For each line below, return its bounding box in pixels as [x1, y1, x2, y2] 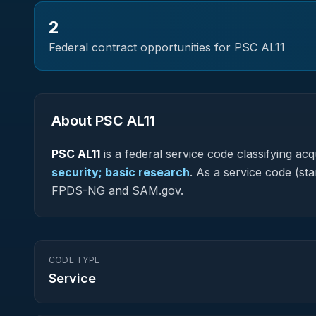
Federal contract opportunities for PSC [49, 40, 261, 54]
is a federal [100, 147, 166, 161]
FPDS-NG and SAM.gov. [51, 183, 183, 197]
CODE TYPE [49, 255, 100, 265]
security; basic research [51, 165, 190, 179]
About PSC [51, 112, 127, 129]
